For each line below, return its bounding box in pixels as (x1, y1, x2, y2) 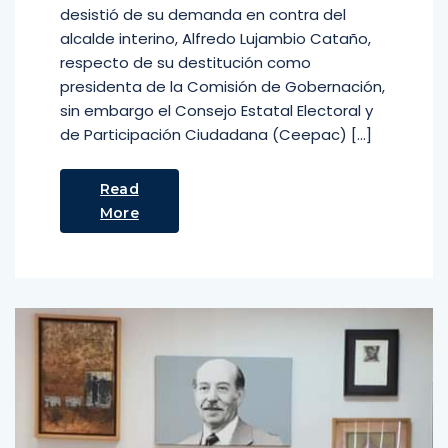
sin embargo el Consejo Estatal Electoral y (60, 100, 373, 121)
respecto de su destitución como (60, 52, 311, 73)
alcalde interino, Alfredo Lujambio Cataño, (60, 28, 371, 49)
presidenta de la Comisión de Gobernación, (60, 76, 385, 97)
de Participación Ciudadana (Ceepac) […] (60, 124, 372, 145)
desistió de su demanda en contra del (60, 4, 346, 25)
